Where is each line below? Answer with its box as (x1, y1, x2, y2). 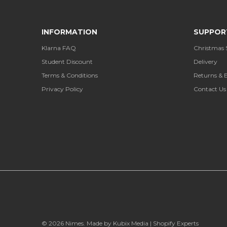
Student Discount (42, 57, 93, 65)
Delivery (194, 57, 217, 65)
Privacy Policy (42, 85, 83, 93)
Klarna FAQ (42, 44, 76, 52)
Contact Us (194, 85, 226, 93)
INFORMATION (42, 27, 97, 36)
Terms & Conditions (42, 71, 98, 79)
